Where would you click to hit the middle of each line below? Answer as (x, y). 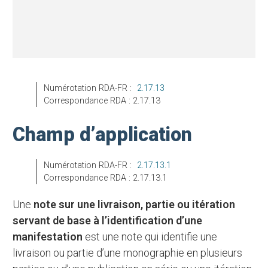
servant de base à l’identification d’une (108, 220)
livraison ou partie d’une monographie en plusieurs (128, 252)
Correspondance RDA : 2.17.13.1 (108, 178)
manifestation (48, 236)
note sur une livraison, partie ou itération (135, 204)
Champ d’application (103, 134)
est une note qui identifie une (150, 236)
